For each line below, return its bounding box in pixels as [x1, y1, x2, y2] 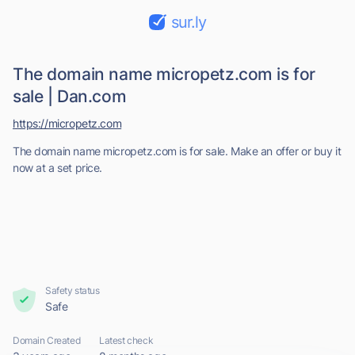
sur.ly [171, 13, 206, 32]
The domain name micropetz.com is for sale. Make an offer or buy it [13, 144, 342, 158]
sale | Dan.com [13, 86, 127, 106]
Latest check [99, 334, 154, 346]
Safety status [45, 284, 100, 296]
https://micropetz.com [13, 116, 122, 130]
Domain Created [13, 334, 81, 346]
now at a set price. [13, 161, 103, 174]
